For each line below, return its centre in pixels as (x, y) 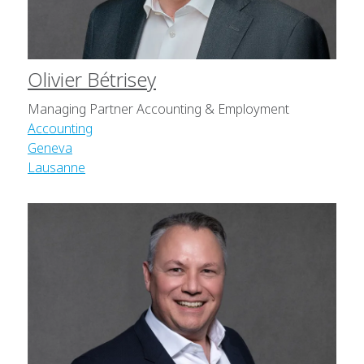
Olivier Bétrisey (92, 79)
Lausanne (56, 167)
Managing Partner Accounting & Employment (158, 108)
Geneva (50, 147)
